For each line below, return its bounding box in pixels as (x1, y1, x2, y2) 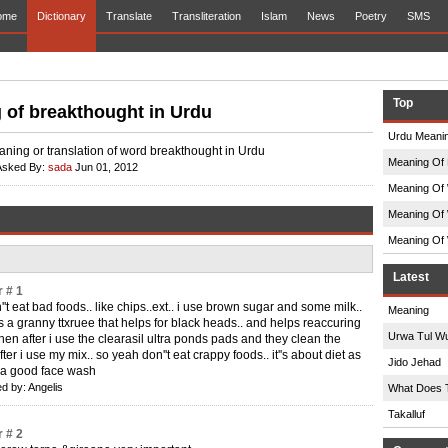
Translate (106, 10, 152, 22)
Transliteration (172, 10, 241, 22)
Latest (393, 270, 429, 284)
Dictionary (37, 10, 86, 22)
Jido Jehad (388, 356, 441, 368)
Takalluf (388, 408, 425, 420)
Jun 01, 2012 (72, 161, 138, 173)
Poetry (355, 10, 387, 22)
